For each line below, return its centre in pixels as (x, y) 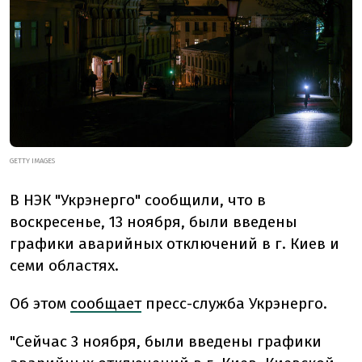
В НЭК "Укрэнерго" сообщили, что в (138, 200)
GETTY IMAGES (32, 160)
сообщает (106, 303)
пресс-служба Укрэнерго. (236, 303)
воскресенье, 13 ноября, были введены (154, 221)
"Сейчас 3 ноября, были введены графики (166, 341)
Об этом (40, 303)
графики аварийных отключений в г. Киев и (175, 243)
